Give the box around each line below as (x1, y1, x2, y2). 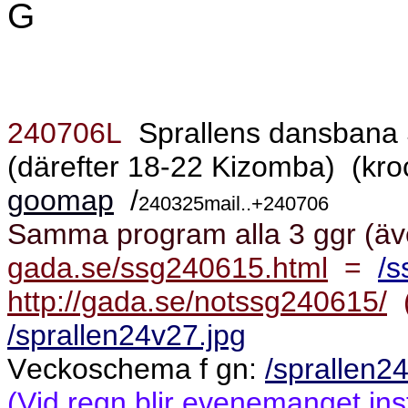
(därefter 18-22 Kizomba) (7, 150, 335, 183)
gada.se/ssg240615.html (7, 251, 328, 284)
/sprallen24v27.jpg (7, 319, 246, 352)
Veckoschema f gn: (7, 352, 265, 385)
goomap (7, 184, 114, 217)
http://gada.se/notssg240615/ (7, 285, 387, 318)
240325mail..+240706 (138, 192, 329, 215)
